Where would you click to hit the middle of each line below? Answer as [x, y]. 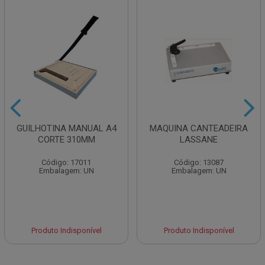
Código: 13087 [199, 162]
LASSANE [199, 140]
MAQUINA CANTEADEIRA [199, 128]
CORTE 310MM [66, 140]
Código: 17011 [66, 162]
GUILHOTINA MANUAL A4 [66, 128]
